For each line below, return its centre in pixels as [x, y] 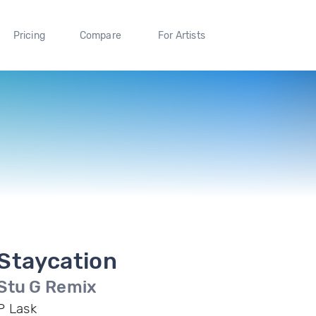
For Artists [181, 35]
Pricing [29, 35]
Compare [101, 35]
